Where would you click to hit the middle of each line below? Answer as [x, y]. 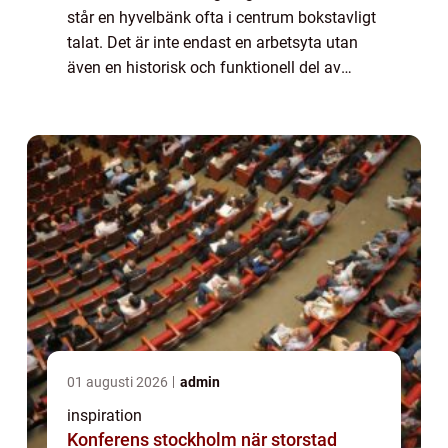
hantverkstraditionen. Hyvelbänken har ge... [219, 92]
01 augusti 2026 [119, 381]
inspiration [104, 415]
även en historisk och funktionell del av [204, 67]
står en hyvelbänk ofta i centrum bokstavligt [221, 17]
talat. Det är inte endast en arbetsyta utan [212, 42]
